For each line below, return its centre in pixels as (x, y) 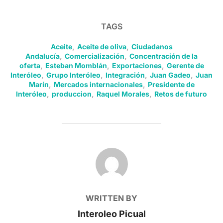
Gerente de (185, 65)
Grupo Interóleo (73, 75)
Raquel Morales (123, 94)
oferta (30, 65)
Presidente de (171, 84)
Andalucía (43, 56)
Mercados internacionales (98, 84)
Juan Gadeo (170, 75)
